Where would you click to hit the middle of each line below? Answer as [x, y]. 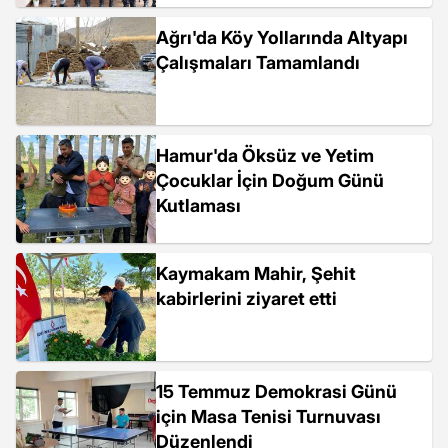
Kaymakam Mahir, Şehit [256, 273]
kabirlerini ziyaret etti [246, 298]
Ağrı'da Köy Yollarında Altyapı [282, 37]
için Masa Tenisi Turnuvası [268, 416]
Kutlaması [198, 205]
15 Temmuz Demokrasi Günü [276, 391]
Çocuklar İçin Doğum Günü [270, 180]
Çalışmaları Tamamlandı [258, 62]
